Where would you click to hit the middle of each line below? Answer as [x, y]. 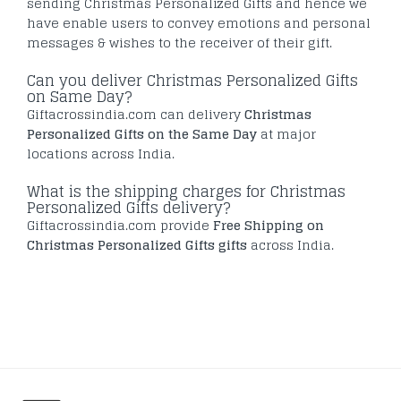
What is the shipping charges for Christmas [186, 192]
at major [286, 134]
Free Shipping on [269, 226]
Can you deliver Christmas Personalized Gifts [192, 81]
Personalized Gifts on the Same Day [142, 134]
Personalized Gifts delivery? [129, 208]
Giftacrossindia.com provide [120, 226]
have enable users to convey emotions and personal [199, 23]
